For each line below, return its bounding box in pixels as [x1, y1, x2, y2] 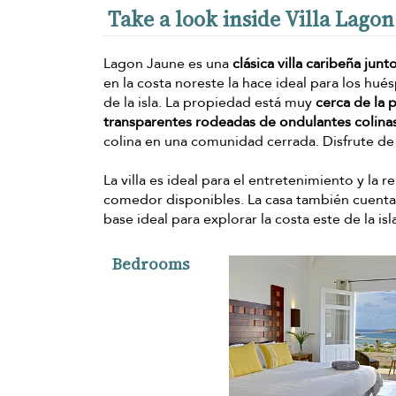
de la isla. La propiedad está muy [103, 92, 316, 112]
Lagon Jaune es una [103, 53, 232, 73]
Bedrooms [112, 252, 189, 275]
